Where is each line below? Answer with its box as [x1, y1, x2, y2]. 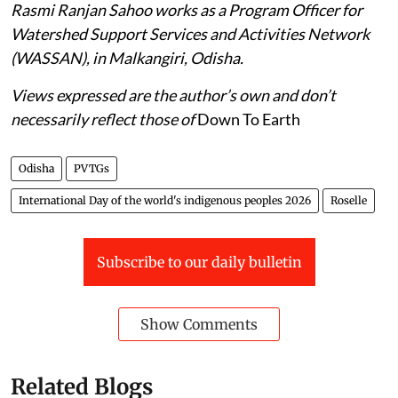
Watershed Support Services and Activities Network [11, 24, 370, 44]
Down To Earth [195, 109, 300, 130]
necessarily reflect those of [11, 109, 195, 130]
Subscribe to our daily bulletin [96, 253, 302, 272]
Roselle [330, 194, 367, 208]
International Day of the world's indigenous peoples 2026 [19, 194, 311, 208]
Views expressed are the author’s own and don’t [11, 85, 336, 106]
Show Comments [140, 315, 258, 334]
